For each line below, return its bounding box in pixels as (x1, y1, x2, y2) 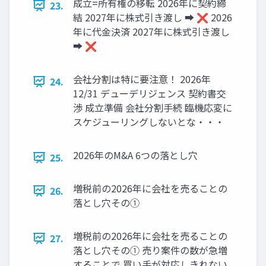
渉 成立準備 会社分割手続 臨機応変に (73, 100, 232, 115)
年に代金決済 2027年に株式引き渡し (73, 24, 230, 39)
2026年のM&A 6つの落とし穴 (73, 148, 198, 163)
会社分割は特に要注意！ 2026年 (73, 72, 211, 87)
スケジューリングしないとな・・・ (73, 115, 224, 129)
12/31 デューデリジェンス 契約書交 (73, 86, 226, 101)
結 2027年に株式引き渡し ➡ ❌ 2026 (73, 10, 232, 25)
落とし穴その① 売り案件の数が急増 (73, 243, 227, 258)
